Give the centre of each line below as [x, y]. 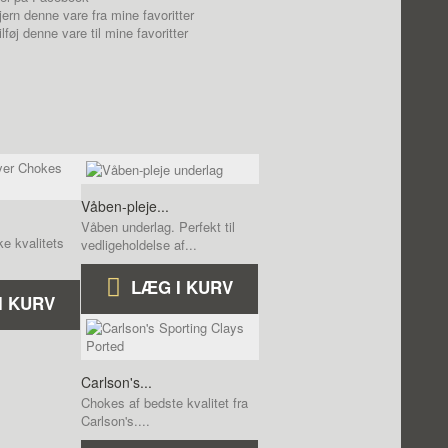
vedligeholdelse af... [139, 244]
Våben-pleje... [125, 205]
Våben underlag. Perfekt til [158, 226]
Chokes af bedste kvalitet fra [164, 402]
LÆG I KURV [182, 286]
